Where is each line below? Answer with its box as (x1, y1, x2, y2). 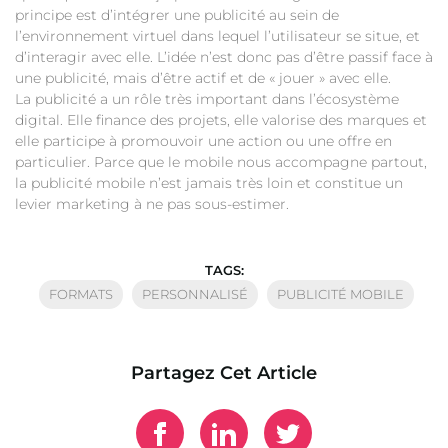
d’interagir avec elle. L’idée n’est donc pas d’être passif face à (15, 48, 433, 67)
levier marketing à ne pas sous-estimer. (15, 195, 289, 214)
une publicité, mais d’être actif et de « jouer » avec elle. (15, 69, 391, 88)
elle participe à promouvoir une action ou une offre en (15, 132, 392, 151)
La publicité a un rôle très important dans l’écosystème (15, 90, 399, 109)
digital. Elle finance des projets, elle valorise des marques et (15, 111, 427, 130)
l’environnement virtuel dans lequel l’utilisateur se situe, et (15, 27, 420, 46)
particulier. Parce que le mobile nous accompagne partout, (15, 153, 427, 172)
